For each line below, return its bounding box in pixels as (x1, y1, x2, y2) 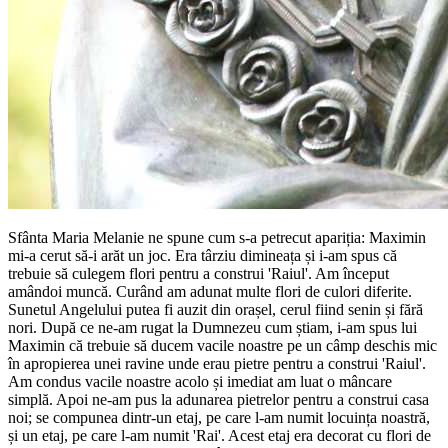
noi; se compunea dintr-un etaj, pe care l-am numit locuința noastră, (8, 408, 430, 426)
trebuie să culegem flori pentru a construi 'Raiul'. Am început (8, 264, 389, 282)
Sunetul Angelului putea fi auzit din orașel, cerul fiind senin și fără (8, 300, 423, 318)
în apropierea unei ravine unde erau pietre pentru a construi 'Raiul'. (8, 354, 426, 372)
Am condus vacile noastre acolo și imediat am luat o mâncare (8, 372, 392, 390)
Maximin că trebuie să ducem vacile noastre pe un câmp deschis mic (8, 336, 437, 354)
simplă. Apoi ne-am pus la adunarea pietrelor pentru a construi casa (8, 390, 429, 408)
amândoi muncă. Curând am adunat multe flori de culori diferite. (8, 282, 412, 300)
